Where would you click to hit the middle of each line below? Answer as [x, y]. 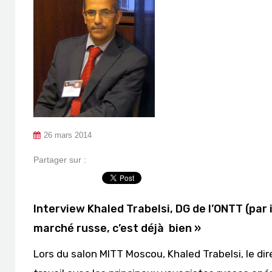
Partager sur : [60, 160]
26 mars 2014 [68, 135]
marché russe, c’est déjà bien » [117, 228]
